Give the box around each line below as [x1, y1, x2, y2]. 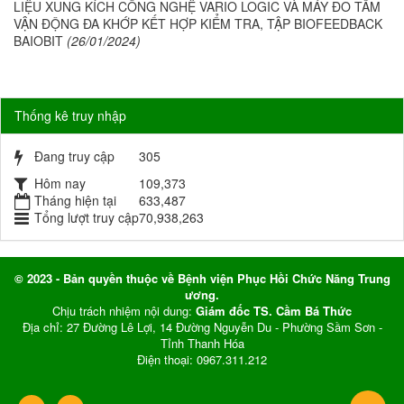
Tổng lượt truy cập [34, 208, 139, 227]
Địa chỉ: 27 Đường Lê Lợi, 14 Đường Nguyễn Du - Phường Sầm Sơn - [22, 318, 382, 336]
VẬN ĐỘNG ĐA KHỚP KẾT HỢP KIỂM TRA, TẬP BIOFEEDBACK [14, 14, 382, 33]
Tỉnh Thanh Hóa [160, 335, 244, 353]
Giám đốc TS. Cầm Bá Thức [196, 302, 352, 320]
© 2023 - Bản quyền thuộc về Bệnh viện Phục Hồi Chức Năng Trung [14, 270, 390, 288]
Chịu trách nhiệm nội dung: [52, 302, 196, 320]
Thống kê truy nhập [14, 106, 126, 125]
